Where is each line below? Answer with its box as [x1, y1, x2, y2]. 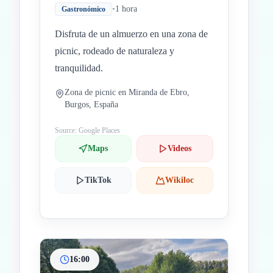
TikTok [84, 175, 112, 185]
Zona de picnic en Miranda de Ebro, [65, 88, 190, 97]
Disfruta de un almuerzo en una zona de [55, 29, 208, 39]
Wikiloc [165, 175, 194, 185]
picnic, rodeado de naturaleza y [55, 46, 174, 56]
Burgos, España [65, 100, 118, 109]
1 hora [115, 4, 137, 13]
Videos [168, 144, 192, 153]
